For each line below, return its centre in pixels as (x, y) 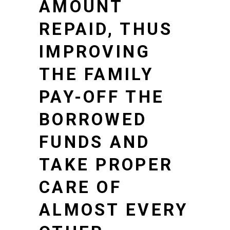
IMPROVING (95, 51)
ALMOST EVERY (114, 209)
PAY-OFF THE (102, 97)
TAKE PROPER (106, 164)
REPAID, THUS (106, 29)
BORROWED (93, 119)
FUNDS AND (95, 142)
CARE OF (81, 187)
